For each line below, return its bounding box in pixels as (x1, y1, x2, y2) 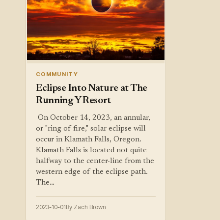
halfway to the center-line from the (36, 157, 154, 165)
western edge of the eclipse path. (36, 168, 148, 176)
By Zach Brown (66, 203, 106, 211)
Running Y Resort (36, 95, 111, 106)
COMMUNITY (36, 70, 79, 78)
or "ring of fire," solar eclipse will (36, 125, 146, 133)
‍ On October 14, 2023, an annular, (36, 114, 150, 122)
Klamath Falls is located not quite (36, 146, 147, 154)
